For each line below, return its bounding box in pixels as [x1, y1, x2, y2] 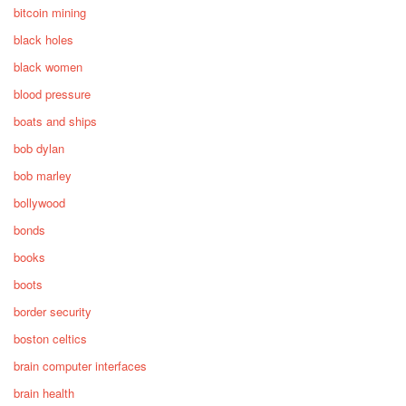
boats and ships [14, 112, 97, 130]
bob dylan [14, 140, 64, 158]
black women [14, 58, 82, 76]
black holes [14, 31, 73, 49]
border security [14, 303, 92, 321]
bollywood [14, 194, 65, 212]
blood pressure [14, 85, 91, 103]
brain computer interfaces [14, 357, 147, 375]
